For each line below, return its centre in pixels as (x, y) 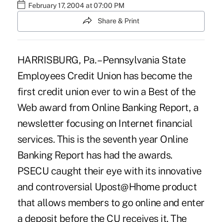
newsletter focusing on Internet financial (105, 123)
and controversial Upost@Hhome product (107, 187)
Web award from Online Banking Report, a (108, 107)
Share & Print (118, 21)
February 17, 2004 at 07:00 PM (76, 6)
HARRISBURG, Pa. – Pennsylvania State (101, 60)
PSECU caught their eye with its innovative (109, 171)
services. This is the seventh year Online (103, 139)
